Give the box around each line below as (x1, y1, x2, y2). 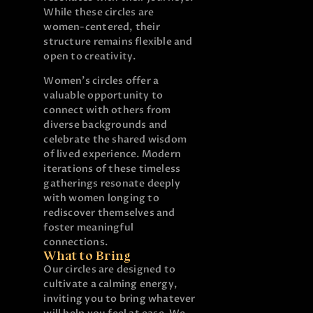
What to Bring (43, 248, 131, 264)
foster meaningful (43, 221, 133, 235)
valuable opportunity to (43, 89, 163, 103)
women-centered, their (43, 20, 160, 34)
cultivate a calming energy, (43, 277, 178, 291)
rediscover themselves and (43, 206, 175, 220)
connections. (43, 235, 108, 249)
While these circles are (43, 6, 154, 20)
